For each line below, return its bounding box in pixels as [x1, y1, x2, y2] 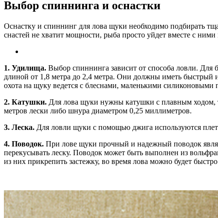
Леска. [12, 123, 36, 131]
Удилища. [12, 63, 48, 72]
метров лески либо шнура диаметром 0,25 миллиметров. [4, 106, 192, 115]
